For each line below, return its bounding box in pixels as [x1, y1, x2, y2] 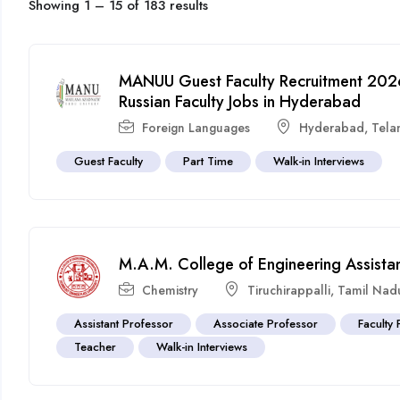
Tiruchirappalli [247, 280, 331, 299]
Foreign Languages [142, 118, 251, 137]
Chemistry [142, 280, 199, 299]
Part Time [183, 152, 234, 170]
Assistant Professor [74, 314, 174, 332]
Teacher [74, 337, 117, 355]
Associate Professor [213, 314, 319, 332]
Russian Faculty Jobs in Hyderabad [119, 89, 362, 113]
